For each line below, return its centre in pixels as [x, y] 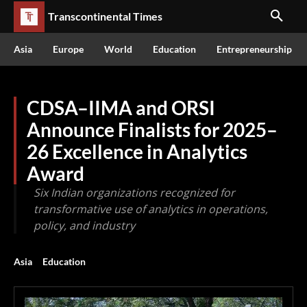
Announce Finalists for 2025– [152, 130]
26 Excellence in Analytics [137, 151]
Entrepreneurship [254, 49]
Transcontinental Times [105, 16]
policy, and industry [84, 225]
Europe [68, 49]
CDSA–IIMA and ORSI [121, 108]
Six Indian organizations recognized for [134, 193]
